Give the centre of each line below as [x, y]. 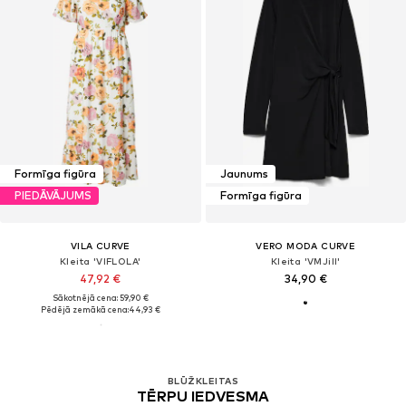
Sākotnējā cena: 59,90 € [100, 297]
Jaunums [244, 174]
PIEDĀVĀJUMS [53, 196]
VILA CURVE [100, 245]
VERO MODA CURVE [306, 245]
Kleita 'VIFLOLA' [101, 261]
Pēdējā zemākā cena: [84, 309]
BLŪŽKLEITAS [203, 381]
